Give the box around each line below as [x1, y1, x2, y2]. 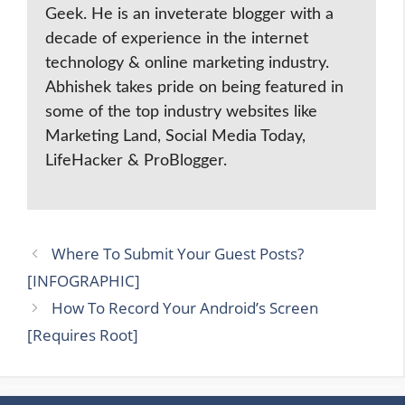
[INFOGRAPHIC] [27, 269, 140, 291]
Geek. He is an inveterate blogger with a [45, 5, 334, 23]
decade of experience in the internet [45, 30, 308, 47]
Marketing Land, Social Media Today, [45, 127, 306, 145]
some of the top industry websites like [45, 103, 317, 120]
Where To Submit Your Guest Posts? [52, 242, 305, 264]
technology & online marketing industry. [45, 54, 329, 71]
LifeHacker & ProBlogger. [45, 152, 227, 169]
